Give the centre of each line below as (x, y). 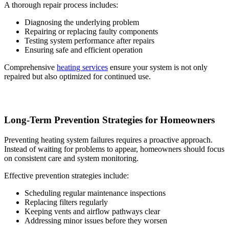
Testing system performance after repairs (89, 41)
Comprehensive (30, 67)
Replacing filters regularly (66, 202)
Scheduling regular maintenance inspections (95, 193)
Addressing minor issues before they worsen (96, 220)
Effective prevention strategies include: (66, 175)
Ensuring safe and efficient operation (84, 50)
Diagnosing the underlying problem (82, 22)
